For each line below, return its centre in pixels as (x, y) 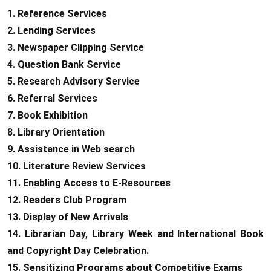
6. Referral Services (52, 98)
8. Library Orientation (56, 132)
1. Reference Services (57, 14)
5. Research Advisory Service (73, 81)
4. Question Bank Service (64, 64)
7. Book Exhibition (47, 115)
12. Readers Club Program (67, 200)
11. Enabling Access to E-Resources (89, 183)
